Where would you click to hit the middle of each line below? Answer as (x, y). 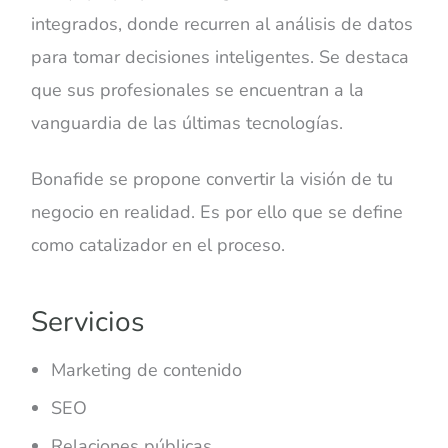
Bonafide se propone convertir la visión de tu (212, 179)
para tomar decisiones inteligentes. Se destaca (220, 56)
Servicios (88, 321)
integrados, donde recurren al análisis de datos (222, 23)
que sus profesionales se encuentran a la (198, 89)
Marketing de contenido (147, 369)
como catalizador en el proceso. (158, 245)
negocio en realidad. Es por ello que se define (217, 212)
